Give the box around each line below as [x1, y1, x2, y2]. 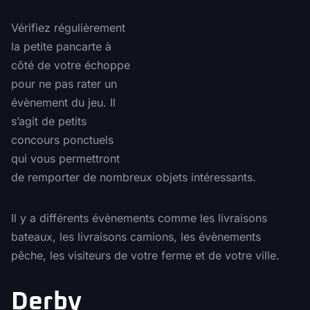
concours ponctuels [11, 133, 113, 147]
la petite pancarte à [11, 39, 111, 54]
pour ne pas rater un [11, 77, 117, 91]
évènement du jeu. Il [11, 95, 116, 110]
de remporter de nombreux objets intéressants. [11, 170, 256, 185]
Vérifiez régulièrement [11, 21, 125, 35]
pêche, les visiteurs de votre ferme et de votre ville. [11, 248, 280, 263]
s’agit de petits [11, 114, 86, 129]
